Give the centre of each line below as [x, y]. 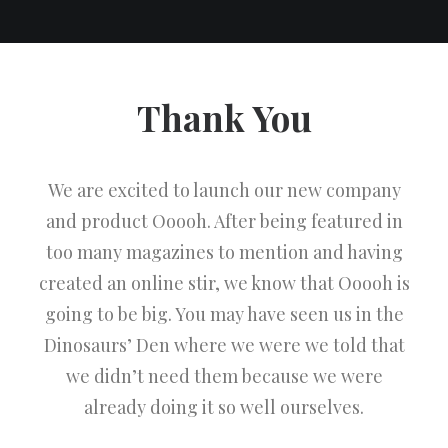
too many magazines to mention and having [224, 252]
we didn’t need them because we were [224, 376]
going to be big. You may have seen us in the [224, 314]
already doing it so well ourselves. [224, 407]
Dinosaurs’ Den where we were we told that [224, 345]
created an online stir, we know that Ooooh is [224, 283]
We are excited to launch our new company [224, 190]
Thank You [224, 117]
